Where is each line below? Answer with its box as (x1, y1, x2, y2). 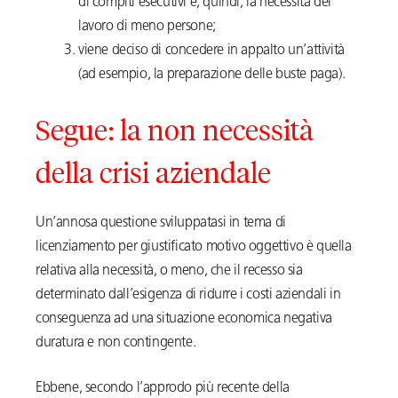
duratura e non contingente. (36, 336, 196, 351)
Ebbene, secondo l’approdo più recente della (36, 381, 290, 396)
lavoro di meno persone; (78, 20, 216, 35)
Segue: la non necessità (36, 111, 314, 148)
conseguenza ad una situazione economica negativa (36, 312, 332, 327)
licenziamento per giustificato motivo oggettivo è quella (36, 240, 352, 255)
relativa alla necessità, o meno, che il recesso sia (36, 264, 303, 279)
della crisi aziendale (36, 154, 271, 191)
